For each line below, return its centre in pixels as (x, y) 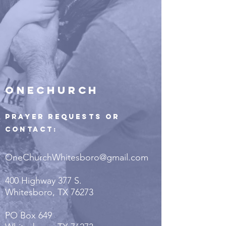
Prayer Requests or (63, 117)
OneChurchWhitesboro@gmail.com (77, 157)
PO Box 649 (30, 215)
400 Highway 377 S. (43, 181)
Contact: (32, 129)
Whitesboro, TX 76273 (50, 192)
